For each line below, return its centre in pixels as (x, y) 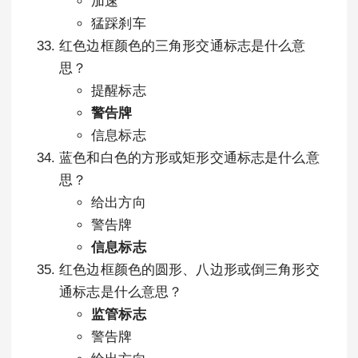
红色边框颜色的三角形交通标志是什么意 (183, 46)
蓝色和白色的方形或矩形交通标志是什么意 (189, 158)
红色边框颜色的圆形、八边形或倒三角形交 (189, 270)
